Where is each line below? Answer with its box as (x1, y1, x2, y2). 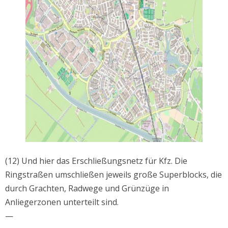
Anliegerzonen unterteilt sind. (5, 196, 119, 208)
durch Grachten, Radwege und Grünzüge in (5, 182, 169, 194)
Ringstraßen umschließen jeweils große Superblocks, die (5, 168, 222, 180)
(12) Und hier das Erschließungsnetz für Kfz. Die (5, 155, 187, 166)
